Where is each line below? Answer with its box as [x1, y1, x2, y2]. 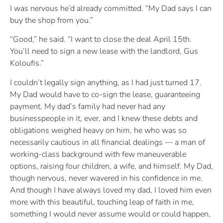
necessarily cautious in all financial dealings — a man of [10, 136, 205, 148]
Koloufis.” [10, 58, 44, 69]
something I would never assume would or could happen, [10, 208, 211, 220]
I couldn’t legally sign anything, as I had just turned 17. [10, 77, 202, 88]
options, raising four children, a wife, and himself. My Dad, [10, 160, 213, 172]
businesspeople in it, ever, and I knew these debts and [10, 112, 198, 124]
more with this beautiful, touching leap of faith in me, [10, 196, 194, 208]
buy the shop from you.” [10, 15, 93, 26]
